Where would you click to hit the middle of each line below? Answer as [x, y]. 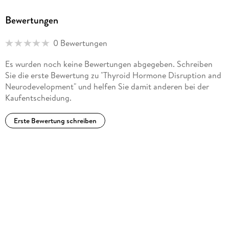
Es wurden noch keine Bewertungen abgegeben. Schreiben [109, 64]
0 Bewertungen [80, 43]
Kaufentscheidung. [38, 98]
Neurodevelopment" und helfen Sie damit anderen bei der [107, 87]
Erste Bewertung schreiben [55, 121]
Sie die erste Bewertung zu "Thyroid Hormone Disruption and [113, 75]
